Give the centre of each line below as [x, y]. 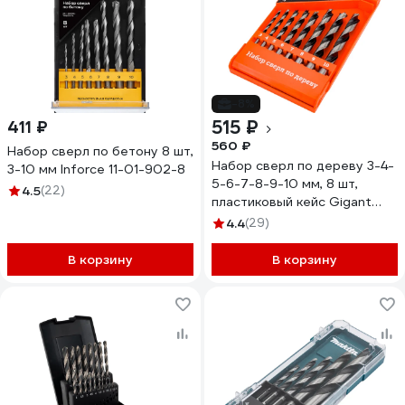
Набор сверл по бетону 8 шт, [100, 151]
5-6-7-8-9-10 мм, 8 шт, [285, 184]
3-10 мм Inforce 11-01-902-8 [96, 169]
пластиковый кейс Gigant [292, 202]
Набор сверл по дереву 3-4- [303, 165]
